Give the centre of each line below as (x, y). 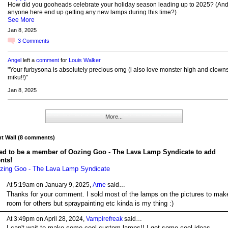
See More (21, 20)
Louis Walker (84, 60)
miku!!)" (18, 78)
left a (28, 60)
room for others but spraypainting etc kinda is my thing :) (90, 203)
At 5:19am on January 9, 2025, (49, 185)
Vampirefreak (104, 219)
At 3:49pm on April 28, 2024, (46, 219)
